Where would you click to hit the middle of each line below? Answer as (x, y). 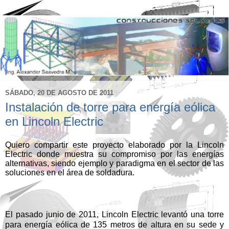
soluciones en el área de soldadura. (70, 173)
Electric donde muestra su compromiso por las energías (114, 154)
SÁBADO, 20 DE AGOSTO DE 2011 (59, 93)
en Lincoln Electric (54, 121)
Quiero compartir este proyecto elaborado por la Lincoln (114, 145)
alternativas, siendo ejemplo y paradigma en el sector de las (114, 164)
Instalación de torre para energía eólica (110, 107)
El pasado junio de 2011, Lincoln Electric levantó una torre (114, 215)
